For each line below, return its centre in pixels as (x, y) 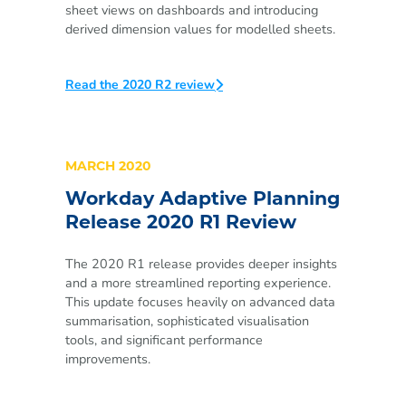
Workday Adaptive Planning (203, 201)
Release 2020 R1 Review (181, 224)
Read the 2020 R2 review (140, 85)
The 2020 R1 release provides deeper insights (201, 263)
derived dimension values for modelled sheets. (200, 29)
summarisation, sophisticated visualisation (187, 320)
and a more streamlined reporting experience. (198, 282)
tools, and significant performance (164, 339)
